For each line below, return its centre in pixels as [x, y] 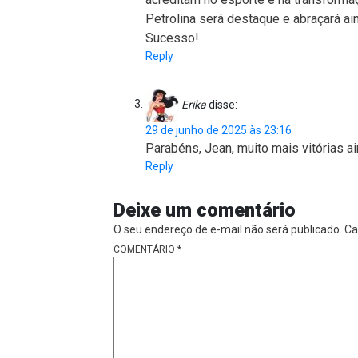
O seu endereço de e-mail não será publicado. [228, 229]
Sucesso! [172, 38]
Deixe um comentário [205, 210]
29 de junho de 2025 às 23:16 [219, 130]
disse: [223, 104]
